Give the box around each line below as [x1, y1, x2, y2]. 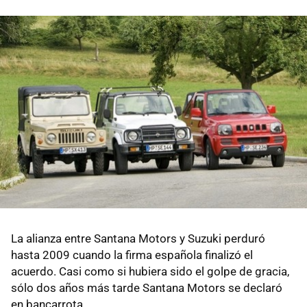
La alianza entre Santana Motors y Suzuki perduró [11, 232, 265, 246]
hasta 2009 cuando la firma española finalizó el [11, 248, 253, 262]
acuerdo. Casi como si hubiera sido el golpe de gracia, [11, 265, 289, 279]
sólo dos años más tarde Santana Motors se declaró [11, 281, 282, 295]
